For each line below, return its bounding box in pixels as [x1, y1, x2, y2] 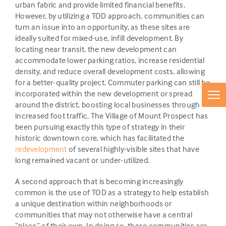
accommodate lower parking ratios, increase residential [15, 55, 205, 65]
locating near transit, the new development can [15, 44, 177, 54]
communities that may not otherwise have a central [15, 209, 193, 219]
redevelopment [15, 144, 67, 154]
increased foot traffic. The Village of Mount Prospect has [15, 110, 208, 121]
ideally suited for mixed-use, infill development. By [15, 33, 183, 43]
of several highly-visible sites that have [67, 144, 199, 154]
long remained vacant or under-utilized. [15, 155, 150, 165]
